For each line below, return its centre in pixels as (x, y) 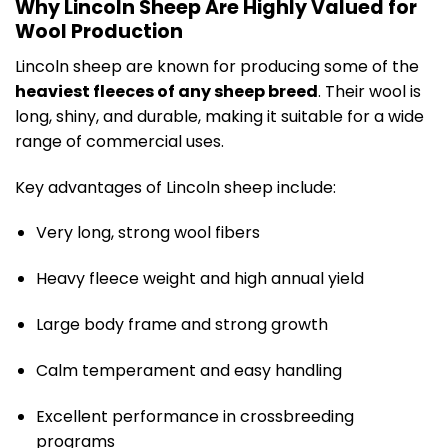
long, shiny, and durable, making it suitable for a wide (219, 116)
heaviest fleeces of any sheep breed (166, 91)
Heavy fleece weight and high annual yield (199, 279)
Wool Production (99, 32)
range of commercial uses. (119, 141)
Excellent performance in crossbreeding (194, 416)
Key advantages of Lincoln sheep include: (175, 187)
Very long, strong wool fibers (147, 233)
